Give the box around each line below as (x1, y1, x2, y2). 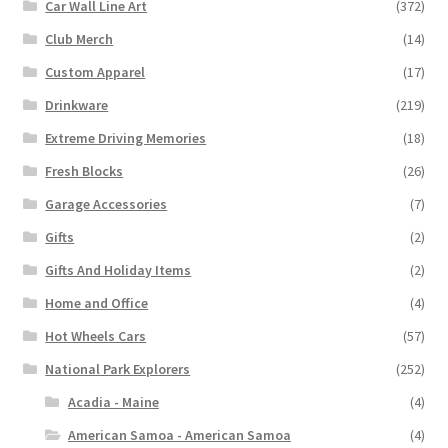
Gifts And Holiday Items (45, 260, 192, 279)
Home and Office (45, 293, 149, 312)
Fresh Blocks (45, 161, 124, 180)
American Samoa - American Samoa (67, 425, 291, 444)
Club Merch (45, 29, 114, 48)
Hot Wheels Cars (45, 326, 147, 345)
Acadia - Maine (67, 392, 159, 411)
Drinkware (45, 95, 109, 114)
